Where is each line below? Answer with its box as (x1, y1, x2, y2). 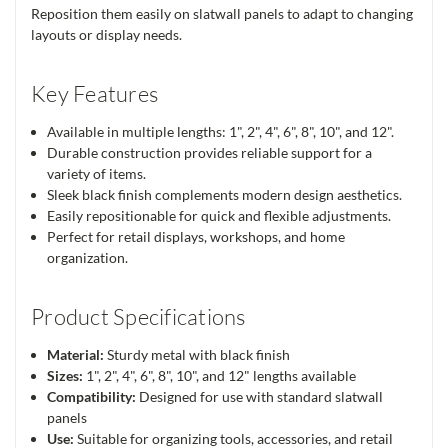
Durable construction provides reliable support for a (47, 143, 373, 161)
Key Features (31, 79, 158, 107)
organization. (47, 248, 129, 266)
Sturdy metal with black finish (104, 345, 291, 363)
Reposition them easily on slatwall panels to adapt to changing (31, 4, 413, 22)
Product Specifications (31, 302, 246, 330)
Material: (47, 345, 105, 363)
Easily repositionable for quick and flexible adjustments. (47, 206, 392, 224)
